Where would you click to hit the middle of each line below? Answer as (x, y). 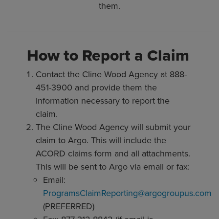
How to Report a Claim (108, 55)
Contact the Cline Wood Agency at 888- (111, 74)
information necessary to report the (103, 101)
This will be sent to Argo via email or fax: (113, 167)
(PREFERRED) (69, 206)
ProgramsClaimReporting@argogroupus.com (127, 193)
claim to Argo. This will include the (101, 140)
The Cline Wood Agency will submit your (113, 127)
